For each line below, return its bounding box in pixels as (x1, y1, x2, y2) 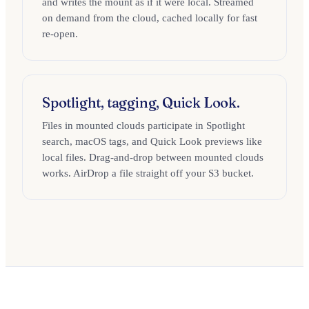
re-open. (42, 28, 78, 39)
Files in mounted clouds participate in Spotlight (42, 120, 245, 131)
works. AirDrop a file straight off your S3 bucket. (42, 168, 254, 179)
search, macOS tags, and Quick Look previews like (42, 136, 262, 147)
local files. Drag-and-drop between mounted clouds (42, 152, 263, 163)
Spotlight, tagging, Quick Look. (42, 94, 240, 111)
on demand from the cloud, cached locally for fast (42, 12, 257, 23)
